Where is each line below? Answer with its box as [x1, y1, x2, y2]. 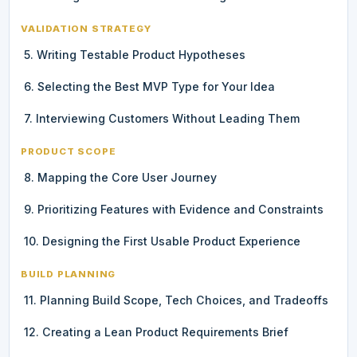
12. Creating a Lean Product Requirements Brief [24, 324, 288, 339]
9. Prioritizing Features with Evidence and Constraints [24, 202, 324, 216]
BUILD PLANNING [21, 268, 116, 280]
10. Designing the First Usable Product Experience [24, 233, 300, 248]
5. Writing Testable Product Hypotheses [24, 47, 245, 61]
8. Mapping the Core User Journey [24, 170, 217, 184]
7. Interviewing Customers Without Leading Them [24, 111, 300, 125]
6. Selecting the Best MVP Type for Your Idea [24, 79, 275, 93]
